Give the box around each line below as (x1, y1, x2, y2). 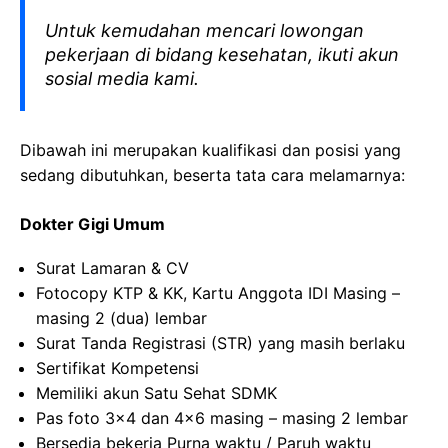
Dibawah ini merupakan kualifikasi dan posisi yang (20, 140, 401, 160)
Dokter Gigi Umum (20, 214, 165, 234)
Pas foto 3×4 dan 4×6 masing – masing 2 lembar (36, 408, 408, 428)
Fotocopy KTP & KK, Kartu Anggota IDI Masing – (36, 283, 400, 303)
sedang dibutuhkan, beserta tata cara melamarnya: (20, 165, 405, 185)
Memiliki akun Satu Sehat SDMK (36, 383, 277, 403)
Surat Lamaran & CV (36, 258, 189, 278)
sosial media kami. (45, 68, 199, 89)
